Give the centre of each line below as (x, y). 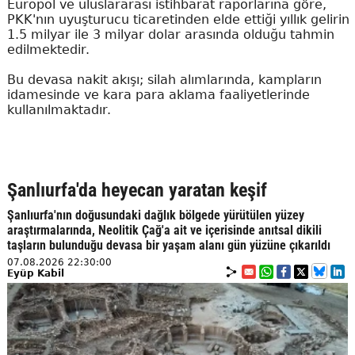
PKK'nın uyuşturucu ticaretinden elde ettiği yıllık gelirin (178, 20)
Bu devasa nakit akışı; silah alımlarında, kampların (164, 80)
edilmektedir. (48, 50)
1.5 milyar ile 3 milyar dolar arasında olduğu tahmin (170, 35)
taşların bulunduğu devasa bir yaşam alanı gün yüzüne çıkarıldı (168, 246)
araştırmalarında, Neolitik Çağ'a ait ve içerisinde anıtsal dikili (164, 231)
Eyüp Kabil (35, 274)
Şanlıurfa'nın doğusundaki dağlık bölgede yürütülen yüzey (155, 216)
